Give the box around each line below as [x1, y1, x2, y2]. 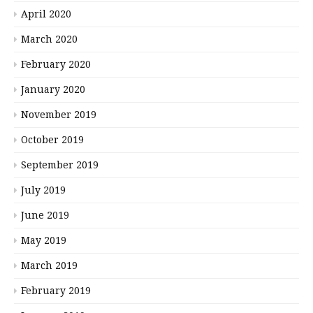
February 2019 [21, 284, 91, 296]
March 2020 [21, 33, 78, 45]
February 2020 [21, 58, 91, 70]
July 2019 [21, 184, 66, 196]
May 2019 [21, 234, 66, 246]
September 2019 [21, 159, 99, 170]
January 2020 [21, 83, 85, 95]
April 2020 [21, 8, 71, 20]
